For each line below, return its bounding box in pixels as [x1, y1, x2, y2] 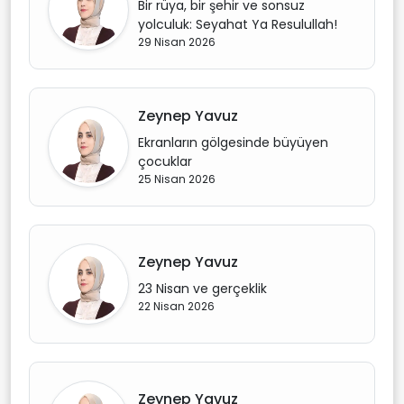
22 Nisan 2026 [138, 298, 215, 314]
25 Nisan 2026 [138, 170, 216, 187]
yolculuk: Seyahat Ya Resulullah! [138, 14, 337, 33]
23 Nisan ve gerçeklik [138, 280, 267, 298]
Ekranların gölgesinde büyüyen [138, 133, 328, 151]
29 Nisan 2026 [138, 33, 216, 50]
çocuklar [138, 151, 192, 170]
